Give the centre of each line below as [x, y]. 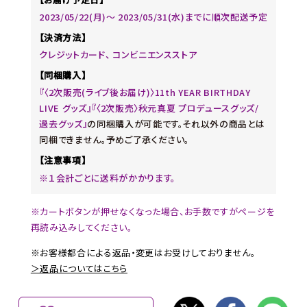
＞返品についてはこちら [79, 269]
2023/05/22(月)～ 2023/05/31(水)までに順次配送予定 [153, 17]
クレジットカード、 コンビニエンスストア [118, 55]
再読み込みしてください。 [81, 228]
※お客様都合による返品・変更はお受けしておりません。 [143, 253]
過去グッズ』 [63, 124]
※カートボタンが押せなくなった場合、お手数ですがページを [153, 212]
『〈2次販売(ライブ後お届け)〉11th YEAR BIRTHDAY [145, 93]
